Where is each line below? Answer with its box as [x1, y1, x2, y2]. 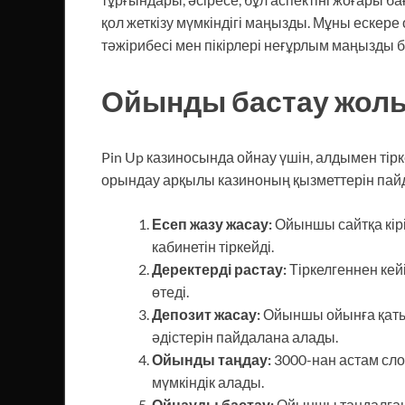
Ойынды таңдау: [152, 350, 271, 368]
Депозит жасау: [152, 305, 260, 323]
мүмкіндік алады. [152, 372, 264, 391]
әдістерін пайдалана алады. [152, 327, 338, 345]
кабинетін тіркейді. [152, 237, 274, 255]
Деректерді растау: [152, 259, 287, 278]
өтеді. [152, 282, 189, 300]
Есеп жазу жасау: [152, 214, 272, 232]
